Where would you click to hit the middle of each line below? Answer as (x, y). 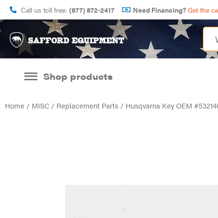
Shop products (78, 76)
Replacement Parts (87, 105)
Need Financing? (159, 10)
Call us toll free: (45, 10)
